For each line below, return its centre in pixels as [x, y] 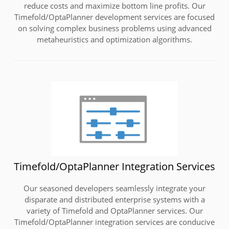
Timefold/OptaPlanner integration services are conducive [114, 222]
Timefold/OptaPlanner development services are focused [114, 17]
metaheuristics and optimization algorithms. [114, 39]
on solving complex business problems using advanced [114, 28]
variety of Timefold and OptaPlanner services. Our [114, 210]
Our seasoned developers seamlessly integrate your [114, 188]
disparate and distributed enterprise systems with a [114, 199]
